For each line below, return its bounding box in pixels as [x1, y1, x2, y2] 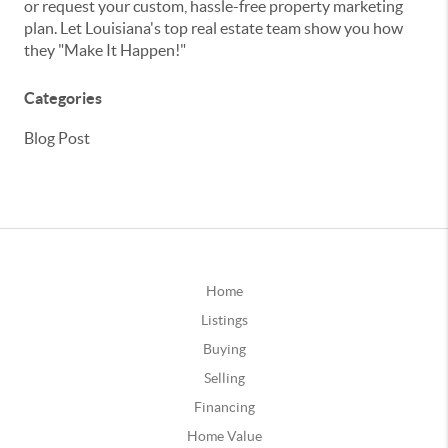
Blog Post [24, 129, 90, 147]
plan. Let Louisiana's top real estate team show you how [24, 19, 403, 37]
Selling [203, 370, 245, 386]
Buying [202, 341, 246, 357]
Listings [200, 312, 248, 328]
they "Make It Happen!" [24, 41, 186, 59]
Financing [193, 399, 255, 415]
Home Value [186, 428, 262, 444]
